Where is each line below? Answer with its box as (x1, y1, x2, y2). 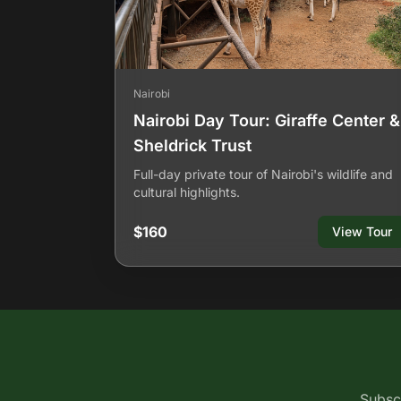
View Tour (331, 224, 392, 239)
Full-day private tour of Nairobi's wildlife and (133, 166, 393, 182)
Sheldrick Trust (133, 136, 252, 155)
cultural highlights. (133, 184, 240, 200)
